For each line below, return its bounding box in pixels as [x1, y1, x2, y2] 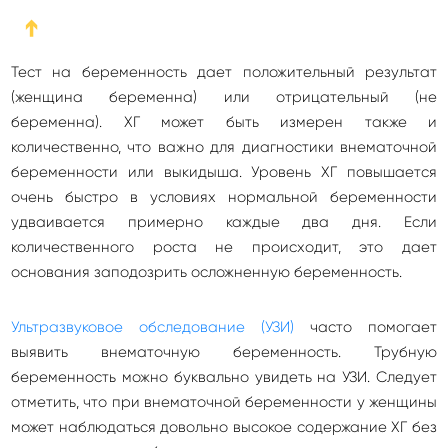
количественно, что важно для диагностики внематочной [11, 138, 437, 156]
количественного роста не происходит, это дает [11, 238, 437, 256]
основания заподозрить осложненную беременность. [11, 263, 402, 281]
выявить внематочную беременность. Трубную [11, 343, 437, 361]
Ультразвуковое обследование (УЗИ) [11, 318, 294, 336]
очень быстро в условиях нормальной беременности [11, 188, 437, 206]
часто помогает [294, 318, 437, 336]
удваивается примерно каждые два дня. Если [11, 213, 437, 231]
